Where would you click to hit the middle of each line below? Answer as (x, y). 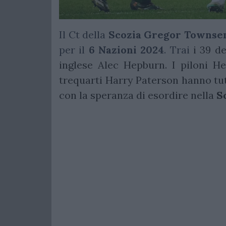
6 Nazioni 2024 (126, 50)
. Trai (179, 50)
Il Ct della (84, 35)
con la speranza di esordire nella (138, 95)
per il (74, 50)
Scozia (125, 35)
